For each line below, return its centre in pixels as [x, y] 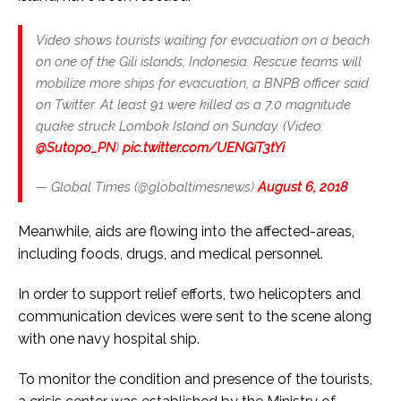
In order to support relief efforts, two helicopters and [189, 294]
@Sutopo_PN [76, 147]
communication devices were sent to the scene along [195, 316]
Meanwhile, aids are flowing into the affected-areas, [186, 231]
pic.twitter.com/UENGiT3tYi [204, 147]
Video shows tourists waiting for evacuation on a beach [203, 40]
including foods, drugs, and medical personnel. [171, 253]
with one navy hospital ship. [109, 338]
